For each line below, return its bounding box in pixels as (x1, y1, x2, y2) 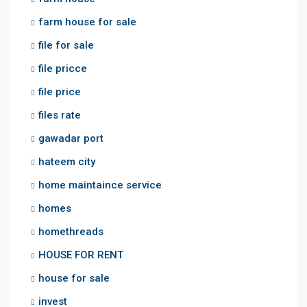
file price (38, 85, 81, 98)
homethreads (38, 225, 103, 238)
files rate (38, 108, 81, 121)
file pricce (38, 62, 87, 75)
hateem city (38, 155, 95, 168)
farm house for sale (38, 15, 136, 28)
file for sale (38, 38, 94, 51)
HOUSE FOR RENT (38, 248, 123, 261)
